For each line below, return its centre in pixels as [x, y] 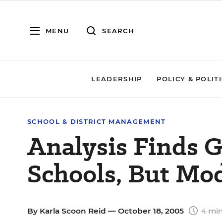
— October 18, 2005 [146, 211]
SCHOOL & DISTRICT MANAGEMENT [97, 121]
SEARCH [118, 30]
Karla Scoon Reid [73, 211]
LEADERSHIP [117, 79]
